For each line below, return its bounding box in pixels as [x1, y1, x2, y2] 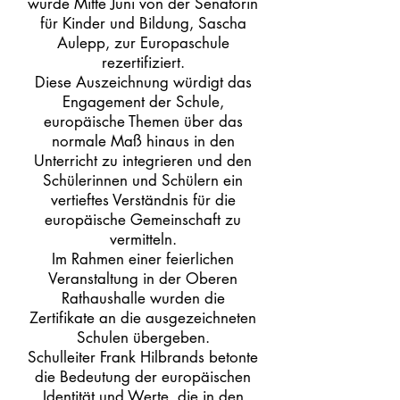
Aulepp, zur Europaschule [56, 33, 229, 53]
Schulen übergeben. [76, 328, 210, 347]
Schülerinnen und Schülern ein [43, 171, 243, 190]
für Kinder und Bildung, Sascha [39, 13, 246, 33]
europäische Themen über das [43, 112, 243, 131]
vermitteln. [109, 229, 177, 249]
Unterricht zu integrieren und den [34, 151, 252, 171]
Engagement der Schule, [62, 92, 224, 112]
